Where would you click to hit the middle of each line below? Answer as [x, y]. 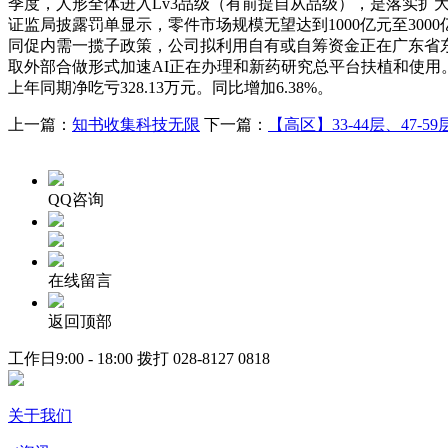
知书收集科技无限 [136, 124]
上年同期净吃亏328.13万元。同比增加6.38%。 [170, 87]
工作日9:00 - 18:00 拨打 [90, 358]
